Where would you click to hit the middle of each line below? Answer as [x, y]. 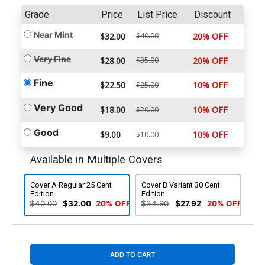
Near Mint [53, 35]
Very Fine [52, 59]
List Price [157, 15]
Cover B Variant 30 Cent [181, 185]
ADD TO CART [132, 254]
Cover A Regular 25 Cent [71, 185]
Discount [212, 15]
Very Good [58, 108]
